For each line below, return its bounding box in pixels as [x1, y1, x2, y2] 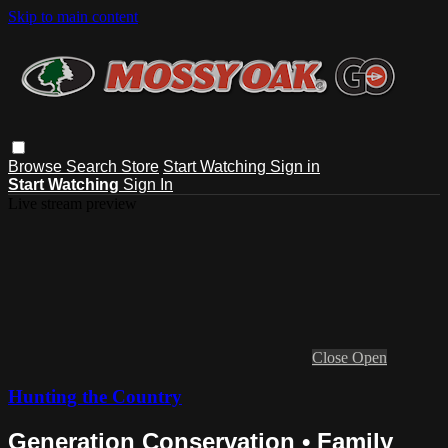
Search [66, 157, 121, 175]
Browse [8, 157, 66, 175]
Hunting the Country [8, 385, 182, 407]
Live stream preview [8, 194, 137, 212]
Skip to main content [8, 8, 138, 25]
